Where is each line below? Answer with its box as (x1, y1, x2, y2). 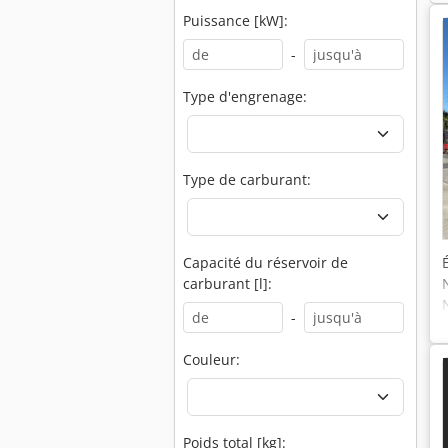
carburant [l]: (183, 274, 272, 293)
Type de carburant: (183, 170, 311, 189)
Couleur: (183, 350, 240, 369)
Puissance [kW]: (183, 11, 288, 30)
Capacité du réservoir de (183, 253, 348, 272)
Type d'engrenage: (183, 87, 307, 106)
